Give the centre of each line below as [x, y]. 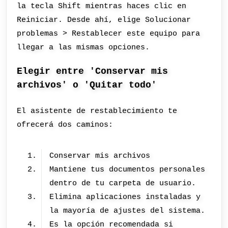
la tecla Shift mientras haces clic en [102, 6]
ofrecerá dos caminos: [65, 125]
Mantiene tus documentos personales [127, 169]
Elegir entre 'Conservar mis [93, 72]
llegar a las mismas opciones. [83, 47]
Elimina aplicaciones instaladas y [125, 197]
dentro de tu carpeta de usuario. [123, 183]
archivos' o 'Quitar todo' [87, 85]
